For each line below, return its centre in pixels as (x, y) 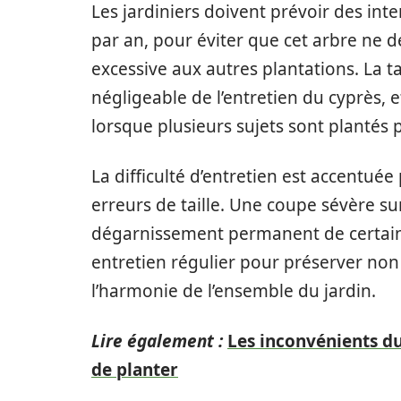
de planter (135, 370)
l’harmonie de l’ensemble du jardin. (234, 291)
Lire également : (157, 341)
